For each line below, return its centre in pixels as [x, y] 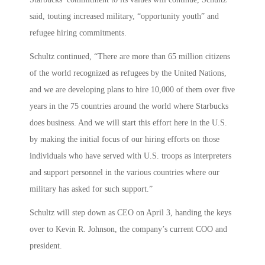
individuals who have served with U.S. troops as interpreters [130, 156]
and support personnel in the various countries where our [125, 173]
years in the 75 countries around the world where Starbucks [129, 106]
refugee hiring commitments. [78, 33]
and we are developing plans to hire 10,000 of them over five [132, 90]
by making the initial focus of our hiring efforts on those [125, 140]
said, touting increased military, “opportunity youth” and [124, 17]
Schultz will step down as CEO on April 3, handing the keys [130, 212]
